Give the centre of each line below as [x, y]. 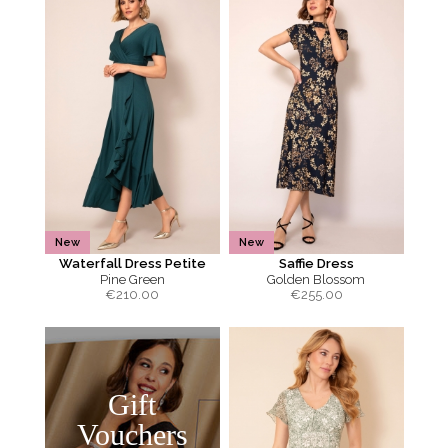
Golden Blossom [316, 279]
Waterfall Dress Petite [132, 263]
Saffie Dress [316, 263]
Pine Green [132, 279]
